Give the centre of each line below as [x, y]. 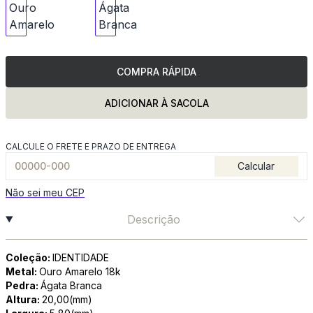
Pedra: [23, 285]
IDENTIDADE [81, 257]
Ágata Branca [71, 285]
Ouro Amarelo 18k [80, 271]
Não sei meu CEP [45, 192]
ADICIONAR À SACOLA [156, 103]
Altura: [24, 299]
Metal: [22, 271]
